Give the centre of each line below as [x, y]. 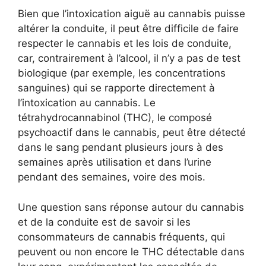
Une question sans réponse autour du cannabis [131, 207]
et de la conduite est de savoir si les [104, 222]
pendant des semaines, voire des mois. [112, 177]
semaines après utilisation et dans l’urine [115, 162]
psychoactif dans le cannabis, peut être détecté [132, 133]
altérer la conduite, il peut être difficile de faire [128, 29]
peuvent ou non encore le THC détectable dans [131, 251]
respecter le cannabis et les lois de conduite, [125, 44]
